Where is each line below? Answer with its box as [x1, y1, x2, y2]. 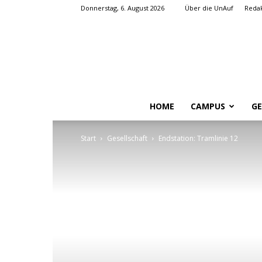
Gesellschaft [107, 133, 147, 143]
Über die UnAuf [185, 4, 233, 12]
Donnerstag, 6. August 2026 [81, 4, 164, 12]
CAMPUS [190, 101, 225, 112]
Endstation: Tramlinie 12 [158, 133, 238, 143]
